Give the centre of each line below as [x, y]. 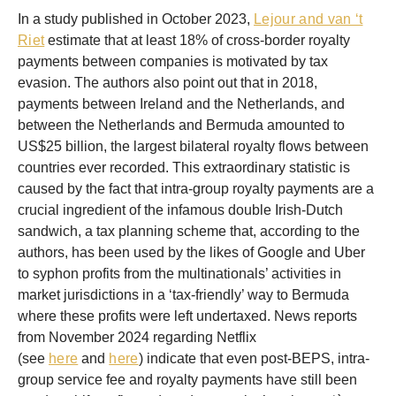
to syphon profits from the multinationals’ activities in [179, 274]
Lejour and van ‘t [308, 19]
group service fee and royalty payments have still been [187, 380]
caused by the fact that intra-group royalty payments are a [196, 189]
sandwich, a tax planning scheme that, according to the [189, 232]
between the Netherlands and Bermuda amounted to [181, 126]
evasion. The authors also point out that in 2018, [168, 83]
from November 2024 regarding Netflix [137, 338]
